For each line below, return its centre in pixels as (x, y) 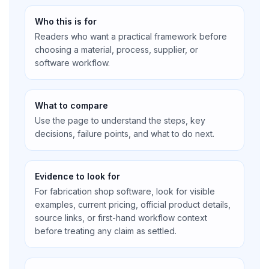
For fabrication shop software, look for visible (125, 191)
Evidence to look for (77, 176)
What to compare (71, 105)
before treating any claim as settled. (106, 231)
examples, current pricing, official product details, (133, 204)
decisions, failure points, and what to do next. (125, 134)
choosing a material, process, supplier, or (116, 50)
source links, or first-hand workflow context (121, 218)
